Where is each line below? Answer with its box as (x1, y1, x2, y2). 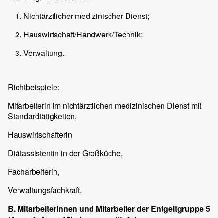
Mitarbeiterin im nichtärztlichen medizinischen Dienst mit (8, 100, 201, 111)
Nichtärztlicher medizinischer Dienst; (23, 10, 149, 22)
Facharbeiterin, (8, 166, 59, 178)
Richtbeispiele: (8, 81, 59, 93)
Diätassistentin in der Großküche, (8, 147, 123, 159)
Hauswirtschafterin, (8, 129, 74, 141)
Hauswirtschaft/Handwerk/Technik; (23, 29, 143, 40)
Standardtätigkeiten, (8, 110, 77, 122)
